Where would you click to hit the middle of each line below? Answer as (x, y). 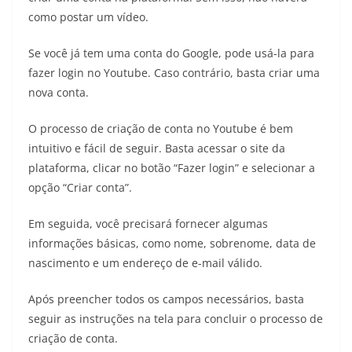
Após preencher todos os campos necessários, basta (166, 299)
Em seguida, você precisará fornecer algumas (148, 223)
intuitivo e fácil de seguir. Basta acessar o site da (157, 148)
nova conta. (59, 92)
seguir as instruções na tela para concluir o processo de (176, 318)
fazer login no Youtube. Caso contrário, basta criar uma (174, 72)
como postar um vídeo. (88, 16)
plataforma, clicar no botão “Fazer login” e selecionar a (172, 167)
